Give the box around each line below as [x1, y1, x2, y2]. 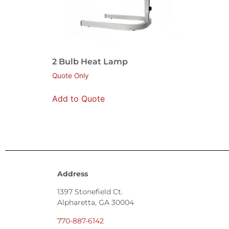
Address [57, 169, 88, 179]
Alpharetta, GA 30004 [57, 198, 134, 208]
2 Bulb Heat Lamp [52, 57, 128, 67]
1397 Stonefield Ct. [57, 187, 123, 197]
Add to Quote [52, 94, 105, 104]
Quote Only [52, 72, 89, 80]
